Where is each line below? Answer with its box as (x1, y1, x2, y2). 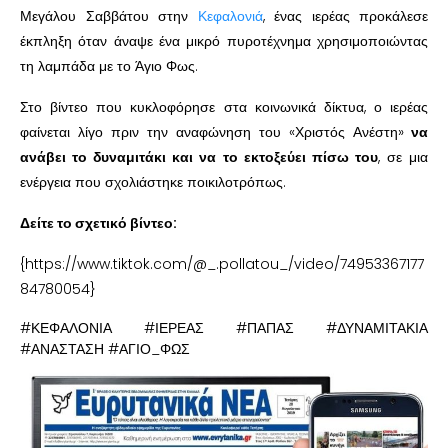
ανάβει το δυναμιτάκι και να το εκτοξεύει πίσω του (20, 147, 378, 168)
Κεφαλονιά (197, 6, 263, 27)
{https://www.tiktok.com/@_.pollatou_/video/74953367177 (20, 254, 424, 275)
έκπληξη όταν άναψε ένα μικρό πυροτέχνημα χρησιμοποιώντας (20, 31, 428, 52)
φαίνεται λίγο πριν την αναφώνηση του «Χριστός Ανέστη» (20, 122, 404, 143)
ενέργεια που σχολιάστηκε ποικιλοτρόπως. (20, 172, 286, 193)
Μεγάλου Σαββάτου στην (20, 6, 198, 27)
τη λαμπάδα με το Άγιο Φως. (20, 56, 198, 77)
